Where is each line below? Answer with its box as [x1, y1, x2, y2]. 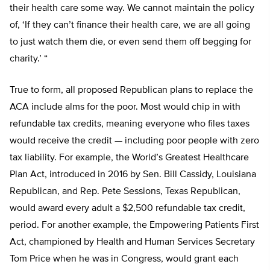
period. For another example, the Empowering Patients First [10, 221, 259, 230]
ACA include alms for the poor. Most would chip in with [10, 102, 240, 112]
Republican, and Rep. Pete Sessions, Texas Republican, [10, 187, 240, 196]
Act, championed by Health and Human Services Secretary [10, 237, 255, 247]
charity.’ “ [10, 54, 48, 64]
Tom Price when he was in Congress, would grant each [10, 254, 239, 264]
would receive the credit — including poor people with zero [10, 136, 259, 146]
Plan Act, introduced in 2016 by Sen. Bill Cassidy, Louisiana [10, 170, 256, 180]
